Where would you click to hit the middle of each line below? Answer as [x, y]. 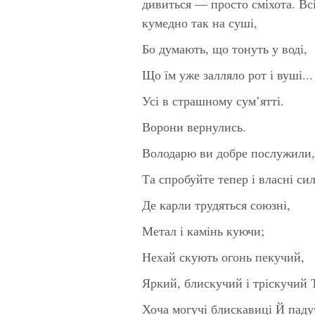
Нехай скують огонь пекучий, [223, 256]
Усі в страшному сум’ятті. [213, 100]
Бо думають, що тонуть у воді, [225, 48]
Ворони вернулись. [194, 126]
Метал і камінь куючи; [203, 230]
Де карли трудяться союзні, [216, 204]
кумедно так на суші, [200, 22]
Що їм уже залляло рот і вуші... [227, 74]
